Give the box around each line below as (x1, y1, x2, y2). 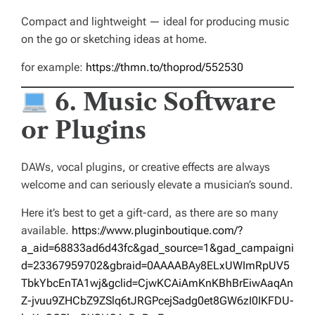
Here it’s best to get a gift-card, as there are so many (21, 206, 278, 220)
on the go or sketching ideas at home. (21, 32, 207, 46)
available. (21, 224, 72, 238)
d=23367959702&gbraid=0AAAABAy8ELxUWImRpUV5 (21, 259, 290, 273)
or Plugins (21, 115, 146, 146)
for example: (21, 60, 86, 75)
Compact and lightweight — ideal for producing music (21, 15, 289, 29)
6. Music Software (54, 87, 276, 117)
